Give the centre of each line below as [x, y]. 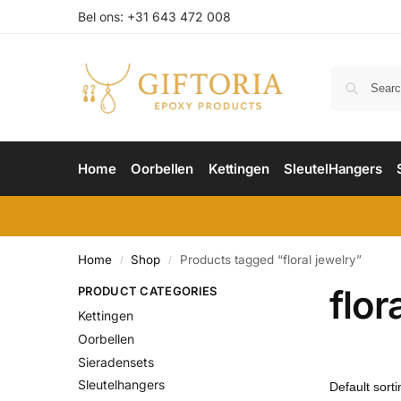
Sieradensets [116, 362]
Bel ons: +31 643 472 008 [154, 17]
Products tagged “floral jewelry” [270, 260]
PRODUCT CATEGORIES [148, 291]
